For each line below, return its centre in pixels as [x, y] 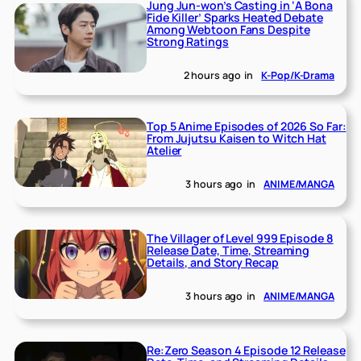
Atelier [164, 150]
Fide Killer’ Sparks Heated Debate [235, 17]
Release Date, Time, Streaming [228, 250]
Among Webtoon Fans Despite [228, 29]
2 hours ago [212, 76]
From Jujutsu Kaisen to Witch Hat [237, 138]
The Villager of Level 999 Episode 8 [240, 238]
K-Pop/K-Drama [298, 76]
